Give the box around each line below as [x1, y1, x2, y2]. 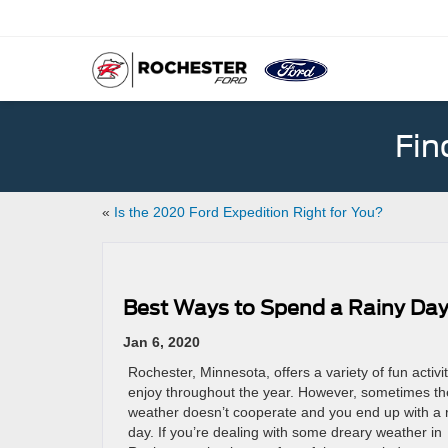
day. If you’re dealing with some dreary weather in [128, 424, 442, 440]
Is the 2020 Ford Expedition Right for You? [114, 204, 383, 220]
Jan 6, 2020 [123, 334, 200, 350]
